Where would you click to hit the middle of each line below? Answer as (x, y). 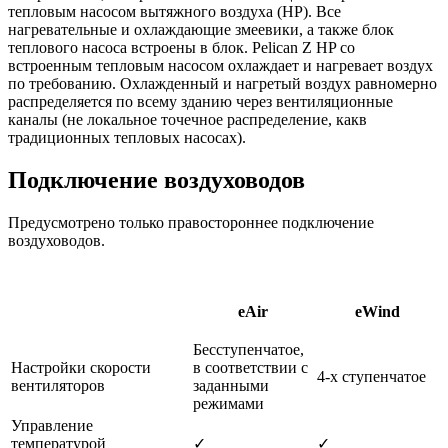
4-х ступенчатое (371, 376)
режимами (228, 403)
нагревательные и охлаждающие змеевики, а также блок (201, 29)
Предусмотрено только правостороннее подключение (191, 222)
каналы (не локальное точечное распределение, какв (187, 119)
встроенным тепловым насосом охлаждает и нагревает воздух (220, 65)
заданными (231, 385)
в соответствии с (250, 367)
